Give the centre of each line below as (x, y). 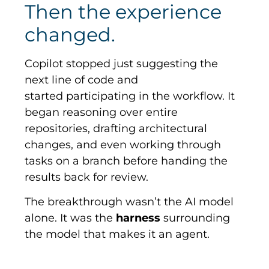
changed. (73, 34)
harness (138, 218)
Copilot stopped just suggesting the (122, 63)
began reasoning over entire (101, 112)
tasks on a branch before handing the (126, 161)
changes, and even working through (123, 144)
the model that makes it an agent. (117, 234)
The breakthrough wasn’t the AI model (129, 201)
